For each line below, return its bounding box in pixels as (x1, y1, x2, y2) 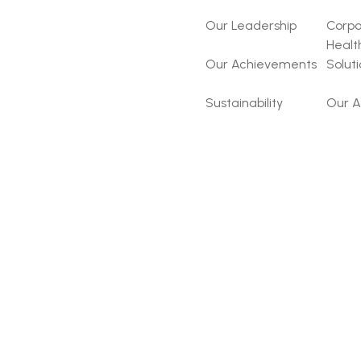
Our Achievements (205, 56, 317, 72)
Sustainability (205, 95, 283, 110)
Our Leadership (205, 18, 297, 33)
